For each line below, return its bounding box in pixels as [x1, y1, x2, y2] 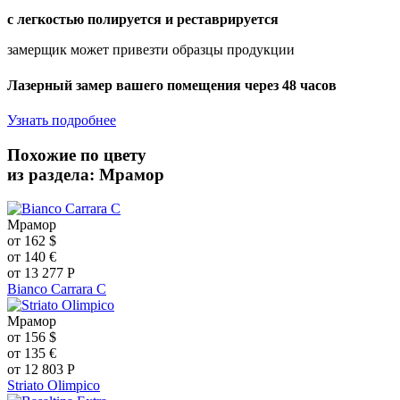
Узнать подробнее [7, 112, 116, 128]
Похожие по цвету [7, 145, 146, 164]
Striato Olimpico [7, 378, 100, 394]
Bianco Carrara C [7, 281, 106, 297]
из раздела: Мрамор [7, 164, 164, 184]
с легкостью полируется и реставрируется [7, 12, 279, 28]
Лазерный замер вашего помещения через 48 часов [7, 77, 337, 93]
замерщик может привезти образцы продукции [7, 42, 295, 58]
